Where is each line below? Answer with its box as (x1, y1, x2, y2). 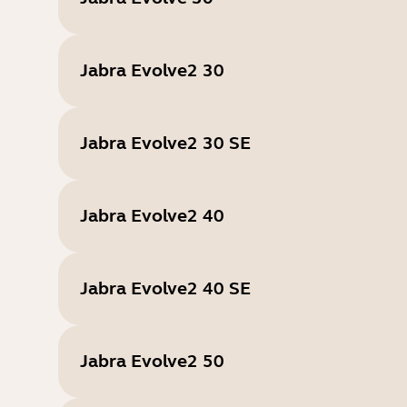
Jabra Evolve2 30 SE (80, 132, 251, 154)
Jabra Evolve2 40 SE (80, 277, 251, 300)
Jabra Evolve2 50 (80, 350, 224, 372)
